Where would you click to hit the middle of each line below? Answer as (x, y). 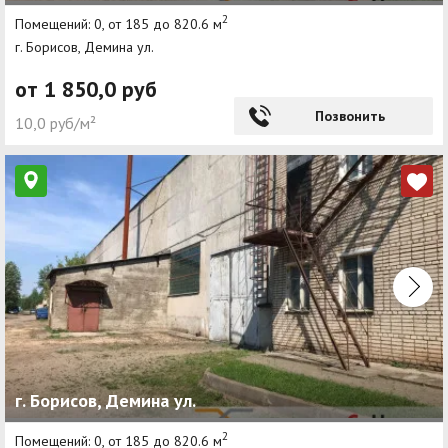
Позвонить (349, 116)
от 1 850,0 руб (86, 89)
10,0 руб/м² (55, 123)
